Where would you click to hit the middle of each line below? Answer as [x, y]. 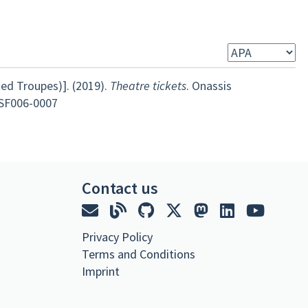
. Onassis [209, 86]
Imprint [101, 272]
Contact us [120, 188]
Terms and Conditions [139, 254]
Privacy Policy [117, 237]
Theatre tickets [148, 86]
